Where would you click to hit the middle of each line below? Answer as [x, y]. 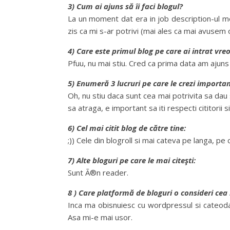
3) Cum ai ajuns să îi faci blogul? [125, 6]
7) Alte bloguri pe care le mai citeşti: [132, 160]
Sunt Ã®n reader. [98, 172]
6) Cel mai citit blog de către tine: [127, 128]
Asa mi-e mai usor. [100, 217]
